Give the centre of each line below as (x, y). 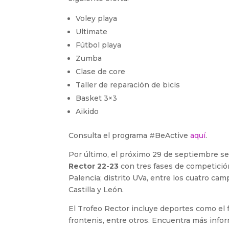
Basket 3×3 (97, 98)
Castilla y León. (96, 190)
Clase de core (101, 72)
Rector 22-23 (94, 166)
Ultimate (92, 32)
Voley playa (97, 18)
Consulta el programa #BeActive (130, 135)
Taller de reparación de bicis (128, 85)
